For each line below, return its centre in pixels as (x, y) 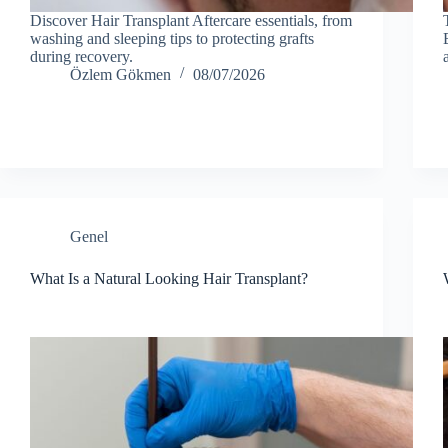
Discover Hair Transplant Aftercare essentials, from (191, 20)
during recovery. (81, 56)
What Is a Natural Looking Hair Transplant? (169, 278)
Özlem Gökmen (120, 74)
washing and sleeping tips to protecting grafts (172, 38)
